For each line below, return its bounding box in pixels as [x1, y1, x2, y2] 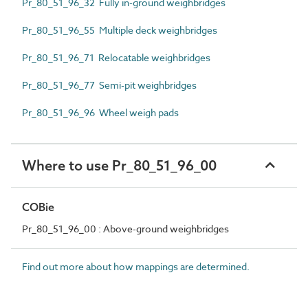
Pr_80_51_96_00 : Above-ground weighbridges [22, 221, 229, 235]
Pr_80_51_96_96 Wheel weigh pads [22, 105, 179, 119]
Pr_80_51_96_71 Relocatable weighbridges [22, 50, 210, 64]
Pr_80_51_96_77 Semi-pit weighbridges [22, 78, 197, 91]
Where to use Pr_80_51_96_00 [22, 156, 217, 174]
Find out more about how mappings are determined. [22, 259, 250, 273]
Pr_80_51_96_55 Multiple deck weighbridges [22, 23, 217, 36]
